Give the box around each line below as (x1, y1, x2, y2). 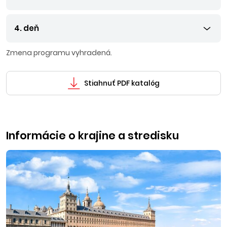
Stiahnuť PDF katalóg (84, 78, 160, 88)
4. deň (14, 23, 39, 33)
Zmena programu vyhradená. (6, 48, 112, 58)
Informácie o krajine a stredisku (6, 128, 179, 143)
